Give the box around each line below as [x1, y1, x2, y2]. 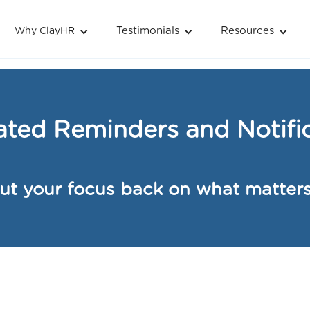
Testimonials [116, 25, 179, 36]
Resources [220, 25, 274, 36]
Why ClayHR [14, 26, 75, 36]
